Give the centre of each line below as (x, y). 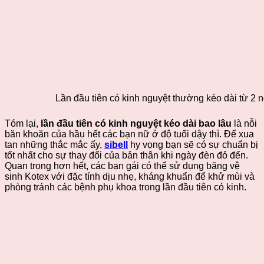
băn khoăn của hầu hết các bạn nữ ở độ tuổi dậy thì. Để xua (129, 134)
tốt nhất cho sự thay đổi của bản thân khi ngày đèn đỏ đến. (126, 156)
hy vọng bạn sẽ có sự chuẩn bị (193, 145)
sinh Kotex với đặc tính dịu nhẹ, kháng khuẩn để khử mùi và (130, 177)
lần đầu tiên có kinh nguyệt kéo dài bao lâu (136, 124)
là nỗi (244, 124)
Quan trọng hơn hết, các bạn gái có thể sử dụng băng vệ (122, 166)
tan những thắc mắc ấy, (55, 145)
